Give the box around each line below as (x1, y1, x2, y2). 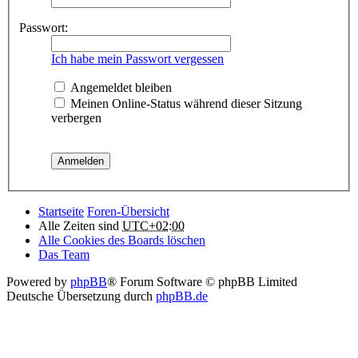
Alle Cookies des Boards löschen (38, 233, 205, 248)
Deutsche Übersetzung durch (6, 289, 156, 304)
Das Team (38, 248, 89, 262)
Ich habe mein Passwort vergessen (51, 52, 224, 66)
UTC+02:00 (122, 219, 185, 233)
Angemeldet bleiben (67, 81, 172, 95)
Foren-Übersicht (87, 205, 169, 219)
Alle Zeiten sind (38, 219, 122, 233)
